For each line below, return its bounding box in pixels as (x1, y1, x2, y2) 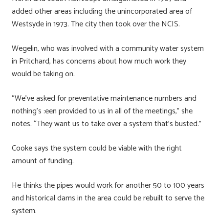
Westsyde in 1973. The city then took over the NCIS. (12, 17, 180, 31)
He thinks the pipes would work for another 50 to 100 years (12, 178, 204, 192)
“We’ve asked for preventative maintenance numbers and (12, 91, 197, 105)
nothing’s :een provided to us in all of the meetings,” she (12, 104, 193, 118)
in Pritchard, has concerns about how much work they (12, 54, 186, 68)
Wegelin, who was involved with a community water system (12, 42, 204, 55)
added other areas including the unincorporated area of (12, 4, 192, 18)
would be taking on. (12, 67, 75, 81)
